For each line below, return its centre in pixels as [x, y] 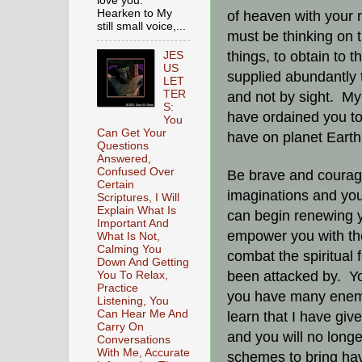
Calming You [129, 249]
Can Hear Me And [143, 314]
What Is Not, [128, 236]
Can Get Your [132, 133]
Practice [118, 288]
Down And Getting [143, 262]
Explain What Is [137, 210]
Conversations [134, 339]
